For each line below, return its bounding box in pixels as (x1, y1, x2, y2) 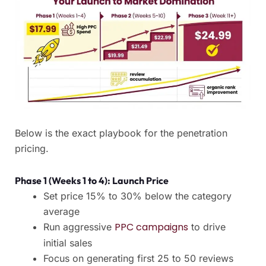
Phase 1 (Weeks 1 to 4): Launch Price (15, 175, 169, 187)
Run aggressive (43, 221, 115, 233)
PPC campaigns (115, 220, 188, 235)
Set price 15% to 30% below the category (43, 190, 232, 202)
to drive (188, 221, 226, 233)
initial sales (43, 237, 92, 249)
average (43, 205, 80, 218)
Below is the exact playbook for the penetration (15, 127, 227, 140)
